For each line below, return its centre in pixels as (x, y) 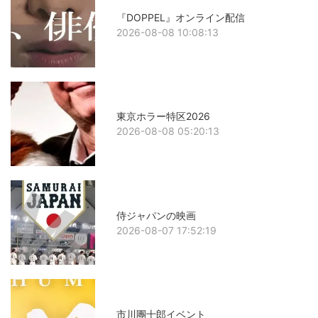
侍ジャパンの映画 (157, 215)
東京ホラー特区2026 (164, 116)
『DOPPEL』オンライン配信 (181, 18)
